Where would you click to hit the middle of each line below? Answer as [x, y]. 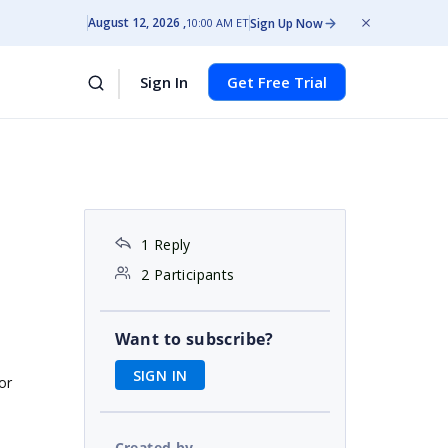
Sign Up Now [286, 23]
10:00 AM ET [217, 22]
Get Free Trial [277, 82]
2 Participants [187, 274]
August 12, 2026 [134, 22]
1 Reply [165, 244]
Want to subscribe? [194, 339]
